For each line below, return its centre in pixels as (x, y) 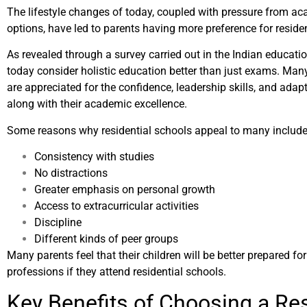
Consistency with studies (94, 156)
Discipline (58, 222)
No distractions (71, 173)
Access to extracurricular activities (116, 206)
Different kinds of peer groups (106, 238)
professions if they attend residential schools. (116, 271)
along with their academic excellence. (97, 104)
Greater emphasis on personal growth (125, 189)
